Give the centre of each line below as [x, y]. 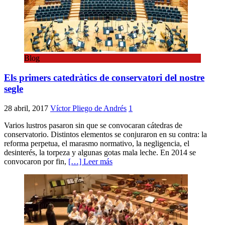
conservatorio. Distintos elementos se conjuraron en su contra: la [105, 134]
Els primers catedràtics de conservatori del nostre [104, 78]
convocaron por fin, [36, 161]
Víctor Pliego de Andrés [88, 108]
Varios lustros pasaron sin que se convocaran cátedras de [93, 125]
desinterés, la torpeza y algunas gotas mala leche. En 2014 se [100, 152]
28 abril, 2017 [26, 108]
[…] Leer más [90, 161]
